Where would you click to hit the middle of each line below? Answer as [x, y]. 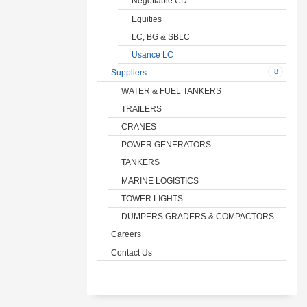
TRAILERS [142, 108]
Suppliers [129, 73]
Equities [147, 19]
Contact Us [132, 252]
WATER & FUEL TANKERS [171, 90]
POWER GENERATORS [166, 145]
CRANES [139, 126]
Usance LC [152, 54]
